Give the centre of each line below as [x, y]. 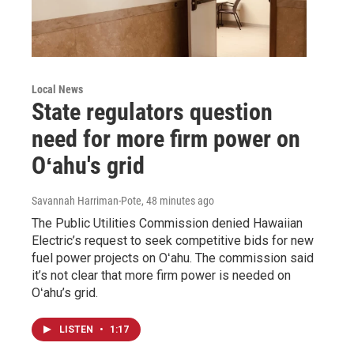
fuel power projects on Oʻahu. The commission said [173, 258]
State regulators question [152, 111]
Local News [57, 89]
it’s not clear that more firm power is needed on [161, 275]
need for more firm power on [166, 138]
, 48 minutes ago [178, 200]
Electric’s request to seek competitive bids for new [173, 240]
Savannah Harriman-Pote [87, 200]
